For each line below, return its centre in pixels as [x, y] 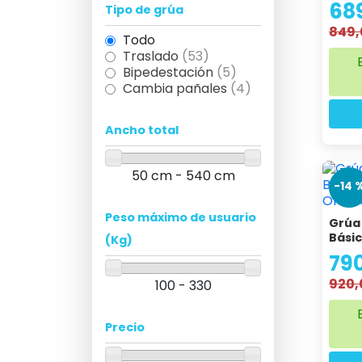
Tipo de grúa [144, 10]
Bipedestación [170, 72]
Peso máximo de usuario [181, 218]
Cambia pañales [177, 88]
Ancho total [142, 130]
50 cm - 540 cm [183, 176]
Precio [125, 328]
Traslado [152, 56]
